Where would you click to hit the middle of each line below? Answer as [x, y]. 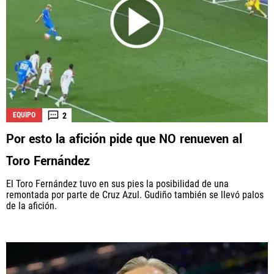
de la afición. [31, 206]
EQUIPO [24, 115]
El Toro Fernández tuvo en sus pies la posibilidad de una [117, 184]
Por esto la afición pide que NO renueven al [124, 139]
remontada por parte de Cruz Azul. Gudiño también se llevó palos [135, 195]
